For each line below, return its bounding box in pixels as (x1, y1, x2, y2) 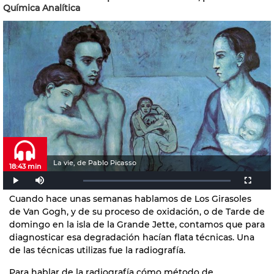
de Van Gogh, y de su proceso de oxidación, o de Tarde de (9, 206, 265, 217)
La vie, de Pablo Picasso (53, 158, 136, 167)
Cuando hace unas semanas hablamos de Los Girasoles (9, 193, 251, 204)
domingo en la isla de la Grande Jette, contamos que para (9, 218, 265, 230)
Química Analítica (3, 2, 80, 13)
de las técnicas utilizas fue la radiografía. (9, 244, 185, 256)
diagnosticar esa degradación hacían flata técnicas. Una (9, 231, 254, 243)
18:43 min (9, 161, 41, 171)
